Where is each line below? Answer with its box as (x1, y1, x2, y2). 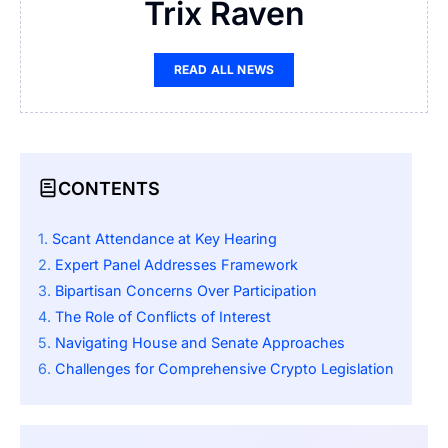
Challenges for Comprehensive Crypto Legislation (55, 360, 394, 378)
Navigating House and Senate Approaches (55, 334, 345, 352)
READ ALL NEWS (173, 62, 275, 78)
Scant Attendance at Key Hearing (52, 230, 277, 248)
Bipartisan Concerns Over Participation (55, 282, 317, 300)
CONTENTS (58, 177, 160, 199)
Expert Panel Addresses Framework (55, 256, 298, 274)
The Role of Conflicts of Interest (55, 308, 271, 326)
